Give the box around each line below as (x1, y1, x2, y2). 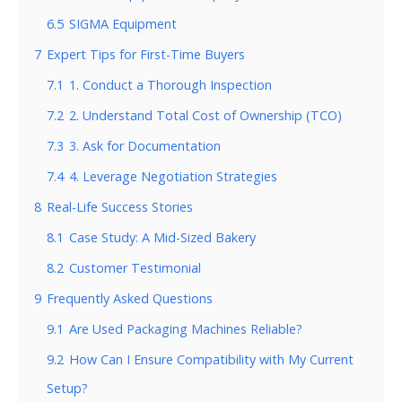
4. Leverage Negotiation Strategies (69, 167, 277, 185)
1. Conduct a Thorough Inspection (69, 75, 272, 93)
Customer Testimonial (69, 258, 201, 276)
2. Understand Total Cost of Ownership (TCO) (69, 106, 342, 124)
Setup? (47, 379, 88, 397)
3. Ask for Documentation (69, 136, 221, 154)
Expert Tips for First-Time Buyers (47, 45, 245, 63)
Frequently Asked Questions (47, 289, 213, 307)
